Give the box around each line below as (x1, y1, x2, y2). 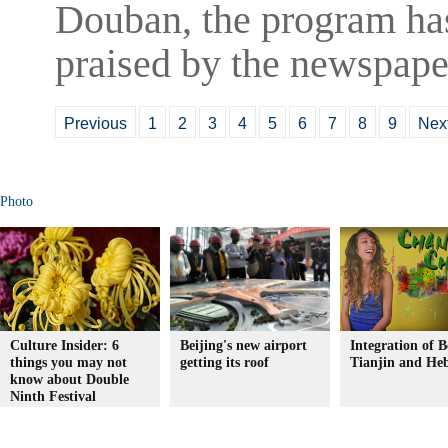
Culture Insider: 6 (10, 338, 119, 353)
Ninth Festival (10, 389, 96, 404)
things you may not (10, 355, 127, 370)
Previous (64, 115, 127, 132)
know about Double (10, 372, 129, 387)
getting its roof (180, 355, 269, 370)
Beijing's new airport (180, 338, 307, 353)
